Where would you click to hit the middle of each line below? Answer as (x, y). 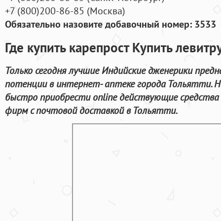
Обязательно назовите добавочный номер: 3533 (110, 24)
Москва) (108, 11)
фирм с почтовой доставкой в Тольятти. (91, 110)
